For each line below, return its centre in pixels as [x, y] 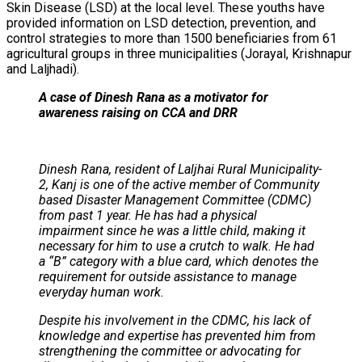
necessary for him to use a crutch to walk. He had [177, 246]
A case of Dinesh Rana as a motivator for [154, 97]
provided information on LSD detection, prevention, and [161, 23]
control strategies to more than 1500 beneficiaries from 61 [172, 38]
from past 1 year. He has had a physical [148, 215]
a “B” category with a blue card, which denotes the [179, 261]
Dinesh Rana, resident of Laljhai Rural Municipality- [180, 169]
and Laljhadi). [43, 69]
